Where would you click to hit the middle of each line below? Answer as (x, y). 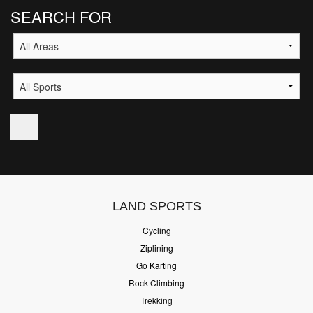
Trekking (156, 300)
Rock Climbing (156, 282)
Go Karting (156, 265)
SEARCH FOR (61, 16)
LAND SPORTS (156, 206)
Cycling (156, 230)
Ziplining (156, 247)
